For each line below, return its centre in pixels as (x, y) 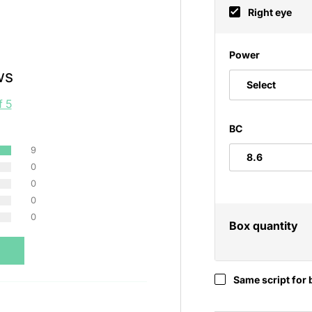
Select (261, 84)
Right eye (270, 12)
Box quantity (264, 226)
